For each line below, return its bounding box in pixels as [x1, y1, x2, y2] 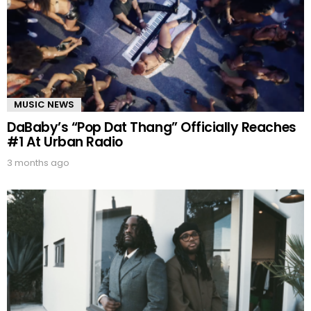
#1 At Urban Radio [7, 133, 123, 152]
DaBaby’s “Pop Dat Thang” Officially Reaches [7, 118, 296, 137]
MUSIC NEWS [14, 98, 74, 112]
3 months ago [7, 156, 69, 170]
